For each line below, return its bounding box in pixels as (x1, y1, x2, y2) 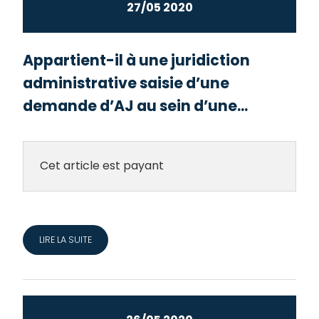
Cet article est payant (39, 157, 164, 174)
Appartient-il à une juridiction (23, 49, 251, 70)
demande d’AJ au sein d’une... (23, 95, 249, 116)
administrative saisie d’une (23, 72, 230, 93)
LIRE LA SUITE (38, 233, 92, 246)
